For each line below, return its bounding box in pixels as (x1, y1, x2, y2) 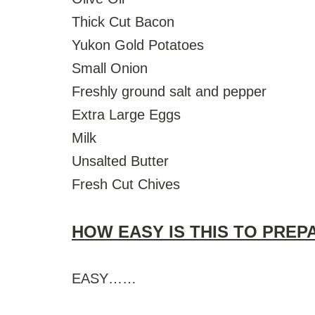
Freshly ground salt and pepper (72, 83, 271, 99)
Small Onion (72, 60, 148, 76)
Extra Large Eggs (72, 106, 181, 122)
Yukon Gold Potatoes (72, 37, 204, 53)
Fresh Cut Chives (72, 176, 180, 192)
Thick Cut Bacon (72, 13, 174, 30)
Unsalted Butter (72, 153, 173, 169)
